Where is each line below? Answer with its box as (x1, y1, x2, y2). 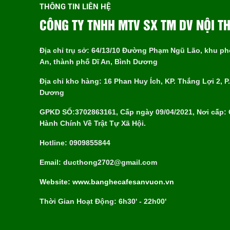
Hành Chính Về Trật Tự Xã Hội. (40, 119, 146, 127)
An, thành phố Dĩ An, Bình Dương (40, 57, 158, 66)
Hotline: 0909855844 (40, 138, 110, 147)
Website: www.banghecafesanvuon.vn (40, 177, 174, 186)
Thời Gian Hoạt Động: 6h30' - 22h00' (40, 197, 166, 205)
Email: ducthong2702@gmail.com (40, 158, 157, 166)
